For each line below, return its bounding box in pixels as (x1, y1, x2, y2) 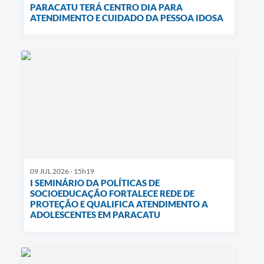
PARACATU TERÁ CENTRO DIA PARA (30, 2, 183, 13)
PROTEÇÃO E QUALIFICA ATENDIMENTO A (30, 199, 208, 210)
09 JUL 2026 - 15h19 (30, 167, 94, 176)
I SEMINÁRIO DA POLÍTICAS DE (30, 177, 160, 189)
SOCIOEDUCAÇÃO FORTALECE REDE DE (30, 188, 194, 199)
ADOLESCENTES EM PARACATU (30, 209, 160, 220)
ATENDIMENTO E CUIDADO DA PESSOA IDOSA (30, 12, 223, 24)
